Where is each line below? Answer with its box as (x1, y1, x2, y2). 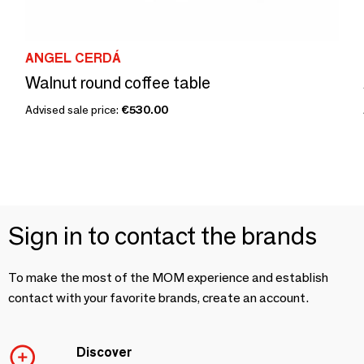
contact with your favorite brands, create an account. (8, 290, 309, 305)
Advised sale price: (25, 102, 121, 117)
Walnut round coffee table (25, 73, 210, 93)
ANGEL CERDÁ (25, 50, 121, 66)
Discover (76, 344, 132, 360)
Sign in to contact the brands (8, 221, 317, 251)
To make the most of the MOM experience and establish (8, 270, 328, 285)
